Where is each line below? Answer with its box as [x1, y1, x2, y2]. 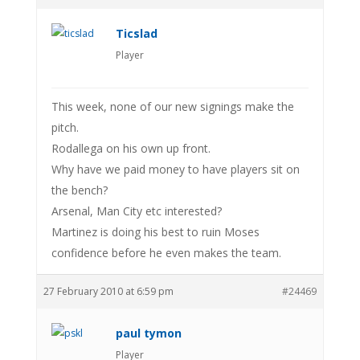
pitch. [51, 119, 79, 135]
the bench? [51, 182, 108, 198]
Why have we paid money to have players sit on [51, 161, 300, 177]
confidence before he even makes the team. [51, 244, 281, 260]
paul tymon [115, 325, 182, 341]
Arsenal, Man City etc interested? [51, 202, 222, 219]
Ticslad [115, 25, 157, 41]
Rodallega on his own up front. [51, 140, 211, 156]
